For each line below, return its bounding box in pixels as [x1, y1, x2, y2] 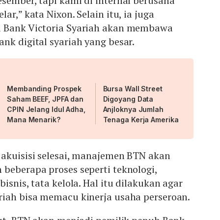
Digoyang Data [103, 95, 154, 104]
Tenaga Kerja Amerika [103, 115, 179, 124]
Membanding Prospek [7, 84, 82, 93]
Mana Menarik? [7, 115, 60, 124]
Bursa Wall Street [103, 84, 163, 93]
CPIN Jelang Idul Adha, [7, 105, 85, 114]
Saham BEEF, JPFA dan [7, 95, 83, 104]
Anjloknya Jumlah [103, 105, 164, 114]
